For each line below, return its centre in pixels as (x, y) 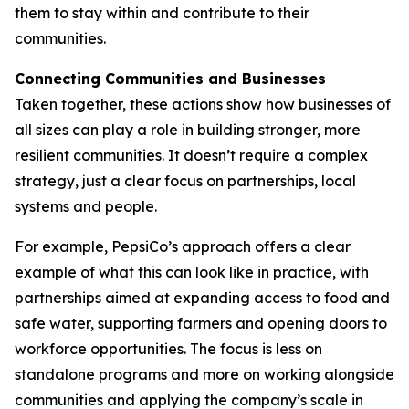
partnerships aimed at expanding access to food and (202, 298)
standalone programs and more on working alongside (204, 375)
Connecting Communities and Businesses (170, 79)
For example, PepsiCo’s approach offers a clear (183, 247)
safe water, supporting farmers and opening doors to (201, 324)
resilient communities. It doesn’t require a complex (191, 156)
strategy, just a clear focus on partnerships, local (185, 181)
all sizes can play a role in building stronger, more (188, 130)
